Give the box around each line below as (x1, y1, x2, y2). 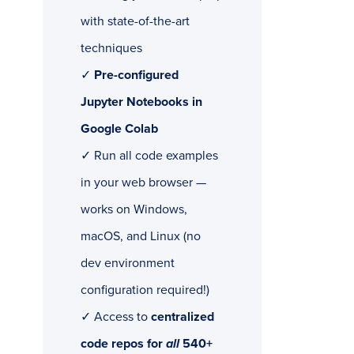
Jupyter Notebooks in (80, 94, 202, 111)
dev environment (80, 255, 175, 272)
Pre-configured (93, 67, 179, 84)
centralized (150, 309, 214, 326)
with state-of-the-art (80, 13, 190, 30)
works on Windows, (80, 201, 187, 218)
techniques (80, 40, 142, 57)
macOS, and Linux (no (80, 228, 201, 245)
